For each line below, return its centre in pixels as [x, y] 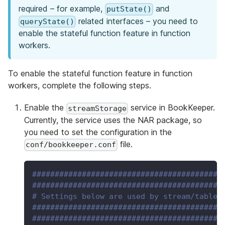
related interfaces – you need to [137, 21]
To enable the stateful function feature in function [100, 74]
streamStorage [97, 108]
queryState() [47, 22]
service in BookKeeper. [172, 108]
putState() [129, 9]
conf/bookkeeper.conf [71, 145]
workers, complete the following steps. [80, 86]
